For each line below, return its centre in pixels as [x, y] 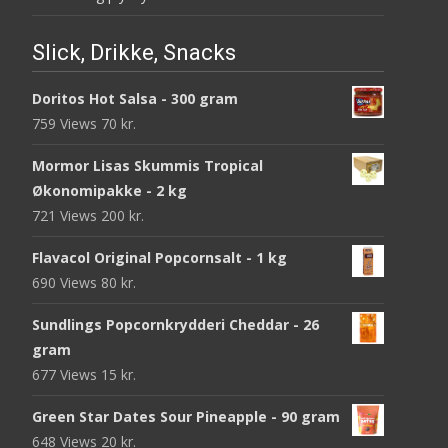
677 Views [66, 375]
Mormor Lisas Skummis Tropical [147, 166]
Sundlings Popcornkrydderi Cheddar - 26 [175, 325]
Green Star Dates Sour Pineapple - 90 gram [186, 417]
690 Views [66, 283]
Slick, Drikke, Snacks [134, 53]
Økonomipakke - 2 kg [109, 191]
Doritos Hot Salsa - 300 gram [135, 99]
